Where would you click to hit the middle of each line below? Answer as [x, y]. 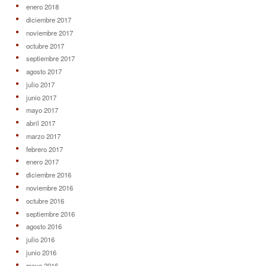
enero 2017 [42, 162]
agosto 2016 [44, 227]
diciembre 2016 [48, 175]
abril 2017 [40, 123]
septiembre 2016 [50, 213]
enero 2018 [42, 7]
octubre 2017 [45, 45]
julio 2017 [40, 84]
